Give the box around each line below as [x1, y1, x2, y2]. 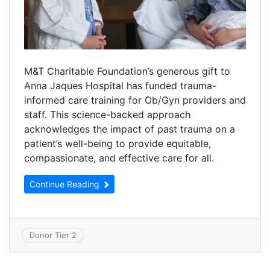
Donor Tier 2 [29, 230, 77, 240]
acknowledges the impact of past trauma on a [24, 122, 235, 135]
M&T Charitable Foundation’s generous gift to [24, 64, 230, 77]
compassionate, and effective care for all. [24, 151, 214, 164]
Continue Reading [30, 178, 102, 189]
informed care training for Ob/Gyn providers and [24, 93, 246, 106]
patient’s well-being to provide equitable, [24, 137, 211, 149]
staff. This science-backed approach [24, 108, 190, 121]
